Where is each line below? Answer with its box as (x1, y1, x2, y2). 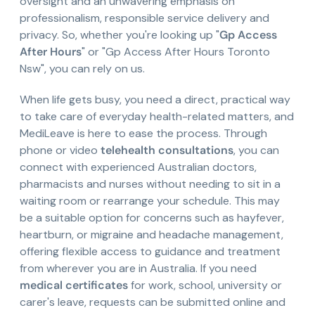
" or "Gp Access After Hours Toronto (82, 44, 270, 60)
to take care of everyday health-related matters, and (20, 109, 294, 124)
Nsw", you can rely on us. (20, 61, 145, 77)
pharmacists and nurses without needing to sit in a (20, 176, 281, 192)
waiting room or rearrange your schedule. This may (20, 193, 280, 209)
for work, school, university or (128, 278, 282, 293)
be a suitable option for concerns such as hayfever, (20, 210, 284, 226)
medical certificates (20, 278, 128, 293)
